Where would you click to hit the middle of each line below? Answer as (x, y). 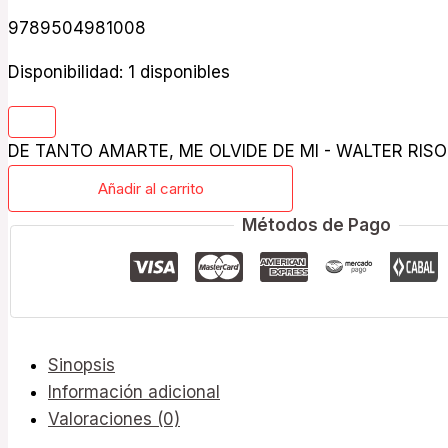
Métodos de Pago (316, 225)
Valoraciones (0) (114, 418)
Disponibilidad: (65, 72)
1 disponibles (179, 72)
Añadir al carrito (150, 189)
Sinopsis (81, 364)
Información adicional (134, 391)
